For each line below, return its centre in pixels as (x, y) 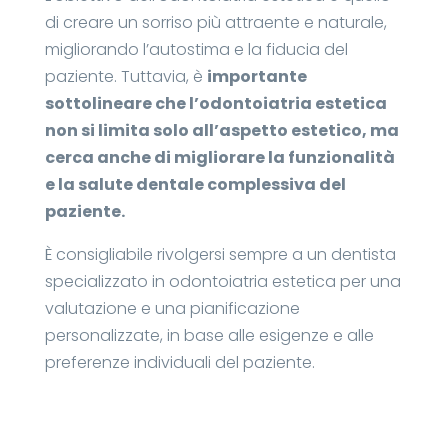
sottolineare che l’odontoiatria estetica (215, 104)
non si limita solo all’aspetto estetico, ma (221, 131)
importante (256, 77)
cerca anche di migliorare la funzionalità (219, 158)
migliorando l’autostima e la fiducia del (196, 50)
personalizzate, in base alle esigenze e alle (209, 336)
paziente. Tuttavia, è (125, 77)
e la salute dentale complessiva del (195, 185)
